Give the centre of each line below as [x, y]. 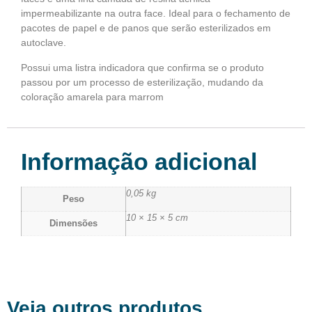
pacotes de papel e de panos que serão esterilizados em [146, 28]
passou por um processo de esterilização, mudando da [142, 82]
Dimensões [73, 223]
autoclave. [44, 43]
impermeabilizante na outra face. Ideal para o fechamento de [156, 14]
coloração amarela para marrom [92, 96]
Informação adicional [139, 161]
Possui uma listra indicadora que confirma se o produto [142, 67]
